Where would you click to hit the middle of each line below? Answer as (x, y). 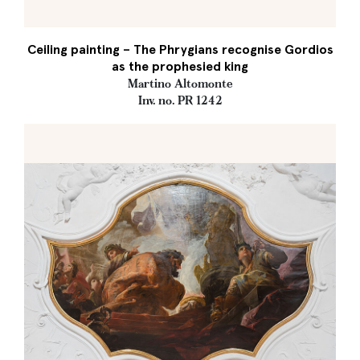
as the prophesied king (180, 66)
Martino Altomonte (180, 84)
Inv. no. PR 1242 (180, 100)
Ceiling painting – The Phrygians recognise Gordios (180, 49)
